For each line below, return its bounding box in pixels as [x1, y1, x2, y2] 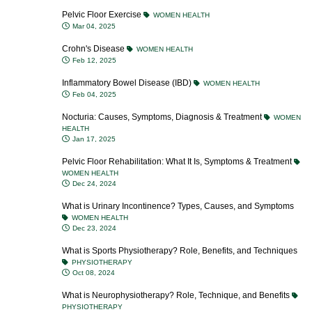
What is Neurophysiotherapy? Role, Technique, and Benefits [62, 290, 292, 300]
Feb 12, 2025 [70, 56, 116, 64]
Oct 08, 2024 [70, 269, 115, 276]
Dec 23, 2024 [70, 224, 116, 232]
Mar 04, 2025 [70, 22, 116, 30]
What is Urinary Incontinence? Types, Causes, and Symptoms [62, 201, 294, 211]
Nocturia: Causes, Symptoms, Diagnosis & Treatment [62, 112, 264, 122]
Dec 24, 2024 [70, 180, 116, 187]
